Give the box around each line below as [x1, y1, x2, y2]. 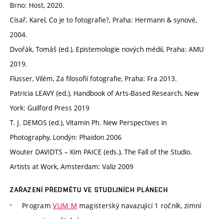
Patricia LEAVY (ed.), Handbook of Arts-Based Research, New [10, 88, 199, 98]
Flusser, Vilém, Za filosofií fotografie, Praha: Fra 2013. [10, 74, 177, 84]
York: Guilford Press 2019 [10, 103, 89, 113]
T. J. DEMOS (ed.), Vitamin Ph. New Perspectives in [10, 118, 167, 128]
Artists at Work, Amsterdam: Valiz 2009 [10, 162, 133, 172]
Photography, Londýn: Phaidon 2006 [10, 132, 122, 142]
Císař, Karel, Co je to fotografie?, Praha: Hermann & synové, [10, 15, 197, 25]
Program [22, 201, 53, 211]
